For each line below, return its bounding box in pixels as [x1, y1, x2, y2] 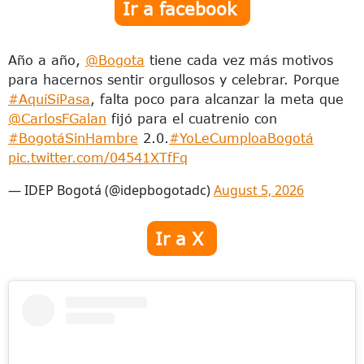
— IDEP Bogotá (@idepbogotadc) [8, 181, 214, 200]
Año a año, [8, 53, 85, 68]
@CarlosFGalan [8, 111, 106, 127]
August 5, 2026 [214, 181, 304, 200]
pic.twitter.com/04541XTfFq [8, 150, 188, 166]
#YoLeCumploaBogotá [169, 131, 314, 146]
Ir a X [155, 228, 209, 249]
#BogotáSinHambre [8, 131, 138, 146]
